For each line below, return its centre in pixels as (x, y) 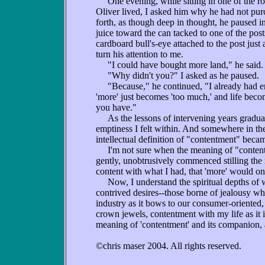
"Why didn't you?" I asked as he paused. (177, 75)
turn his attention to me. (140, 54)
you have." (116, 107)
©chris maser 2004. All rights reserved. (169, 246)
